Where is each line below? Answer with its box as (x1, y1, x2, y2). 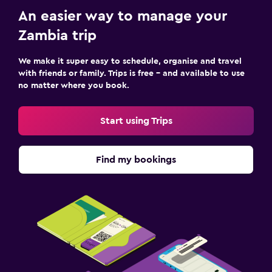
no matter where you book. (18, 81, 129, 90)
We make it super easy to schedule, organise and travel (18, 57, 242, 66)
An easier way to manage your (18, 9, 227, 24)
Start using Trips (100, 116, 172, 126)
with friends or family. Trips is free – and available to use (18, 69, 245, 78)
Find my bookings (96, 155, 176, 165)
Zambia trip (18, 29, 97, 43)
